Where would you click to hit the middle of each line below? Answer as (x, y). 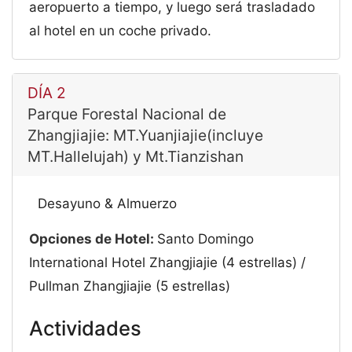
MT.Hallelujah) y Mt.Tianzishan (135, 156)
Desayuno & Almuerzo (107, 203)
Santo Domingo (206, 238)
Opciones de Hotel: (93, 238)
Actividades (86, 328)
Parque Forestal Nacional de (126, 114)
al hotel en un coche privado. (121, 31)
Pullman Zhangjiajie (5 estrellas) (130, 286)
